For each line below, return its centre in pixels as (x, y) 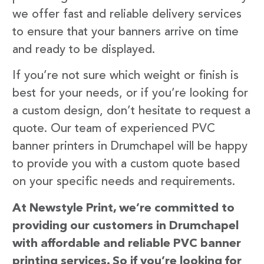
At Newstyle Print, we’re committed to (123, 208)
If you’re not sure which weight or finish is (126, 76)
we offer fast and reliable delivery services (127, 14)
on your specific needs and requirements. (124, 182)
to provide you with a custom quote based (126, 165)
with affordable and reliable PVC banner (127, 244)
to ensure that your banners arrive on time (126, 32)
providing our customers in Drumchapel (126, 226)
